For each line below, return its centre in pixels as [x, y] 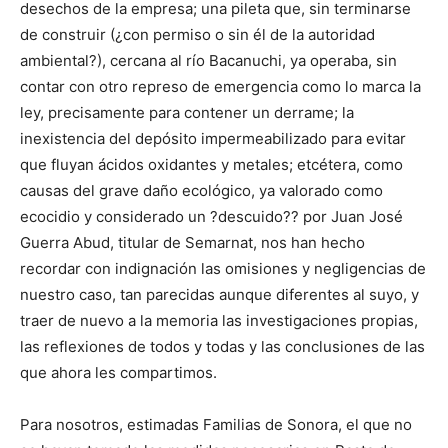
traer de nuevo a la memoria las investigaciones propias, [219, 321]
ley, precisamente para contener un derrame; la [187, 113]
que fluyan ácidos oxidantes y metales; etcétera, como [211, 165]
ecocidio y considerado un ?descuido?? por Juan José [211, 217]
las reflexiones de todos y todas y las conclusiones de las [222, 347]
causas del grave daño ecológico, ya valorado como [201, 191]
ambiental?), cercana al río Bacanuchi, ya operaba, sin [208, 61]
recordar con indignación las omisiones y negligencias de [223, 269]
